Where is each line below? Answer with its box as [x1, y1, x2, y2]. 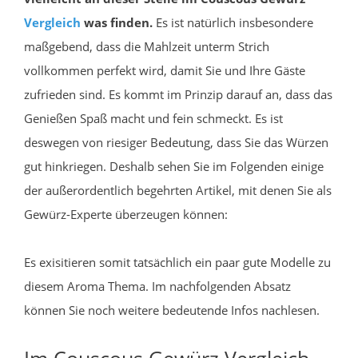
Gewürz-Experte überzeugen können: [24, 205, 228, 222]
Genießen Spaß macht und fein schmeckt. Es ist [24, 109, 283, 126]
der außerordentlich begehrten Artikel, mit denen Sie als [24, 181, 332, 198]
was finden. [81, 14, 153, 30]
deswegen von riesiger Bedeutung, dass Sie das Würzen [24, 133, 328, 150]
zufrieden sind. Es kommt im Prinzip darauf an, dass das [24, 86, 332, 102]
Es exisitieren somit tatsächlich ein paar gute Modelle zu [24, 253, 331, 270]
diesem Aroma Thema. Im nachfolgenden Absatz [24, 277, 291, 294]
